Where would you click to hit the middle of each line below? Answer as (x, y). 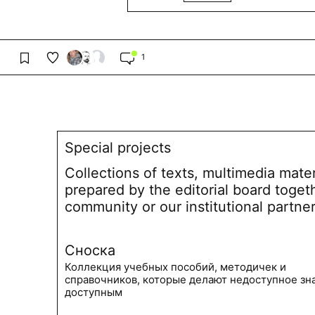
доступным (94, 292)
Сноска (90, 250)
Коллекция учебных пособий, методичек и (175, 266)
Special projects (118, 147)
